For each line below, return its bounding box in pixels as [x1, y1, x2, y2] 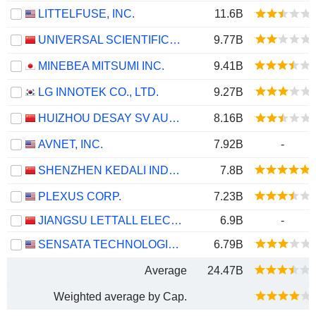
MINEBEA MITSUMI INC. [38, 60, 164, 72]
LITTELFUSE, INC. [38, 8, 135, 20]
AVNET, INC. [38, 138, 103, 150]
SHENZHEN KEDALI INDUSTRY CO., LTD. [169, 164, 180, 176]
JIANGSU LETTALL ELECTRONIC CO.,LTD [171, 214, 182, 226]
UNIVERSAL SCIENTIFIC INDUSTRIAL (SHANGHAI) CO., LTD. [169, 34, 181, 46]
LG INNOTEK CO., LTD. [38, 86, 159, 98]
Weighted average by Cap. [54, 291, 187, 303]
